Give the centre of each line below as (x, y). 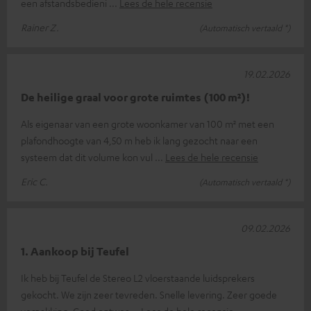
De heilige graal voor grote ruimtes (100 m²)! (135, 97)
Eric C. (34, 181)
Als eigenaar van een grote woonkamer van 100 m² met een (148, 123)
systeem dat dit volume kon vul (88, 157)
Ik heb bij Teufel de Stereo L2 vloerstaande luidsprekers (138, 277)
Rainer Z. (40, 27)
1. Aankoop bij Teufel (75, 251)
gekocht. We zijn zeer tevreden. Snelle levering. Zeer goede (149, 294)
